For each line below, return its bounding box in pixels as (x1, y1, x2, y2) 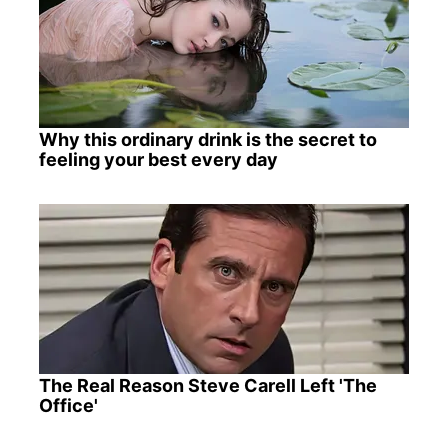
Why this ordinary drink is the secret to (38, 128, 377, 150)
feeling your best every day (38, 148, 278, 170)
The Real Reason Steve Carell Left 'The (38, 374, 377, 396)
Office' (38, 394, 98, 416)
